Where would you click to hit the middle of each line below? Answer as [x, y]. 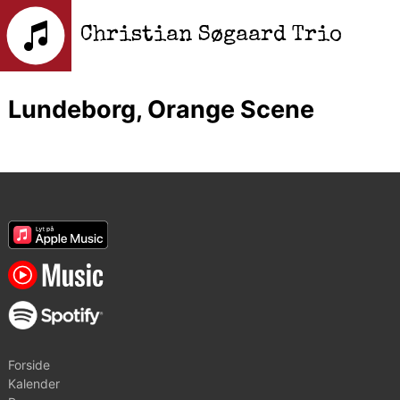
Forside [29, 365]
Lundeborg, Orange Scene [161, 110]
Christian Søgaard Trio [211, 36]
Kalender [33, 384]
